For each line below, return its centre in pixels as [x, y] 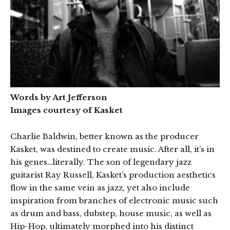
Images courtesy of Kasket [66, 110]
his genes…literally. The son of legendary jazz [101, 162]
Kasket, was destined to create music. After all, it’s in [112, 149]
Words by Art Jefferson [59, 97]
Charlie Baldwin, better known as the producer [104, 136]
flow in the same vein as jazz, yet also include [100, 187]
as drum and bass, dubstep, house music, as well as [111, 213]
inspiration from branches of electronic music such [114, 200]
